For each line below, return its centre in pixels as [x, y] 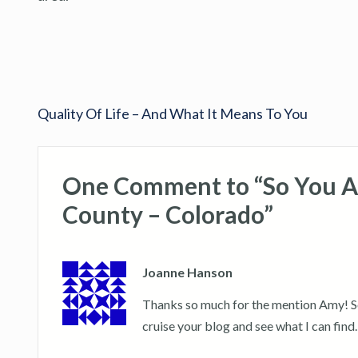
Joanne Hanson [187, 272]
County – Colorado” [168, 214]
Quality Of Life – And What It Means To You [173, 113]
